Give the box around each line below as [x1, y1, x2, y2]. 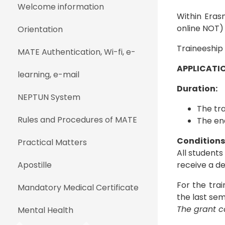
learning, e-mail [18, 69, 79, 80]
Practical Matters [18, 137, 87, 148]
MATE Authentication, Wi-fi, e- [18, 46, 136, 58]
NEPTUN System [18, 91, 80, 103]
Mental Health [18, 204, 73, 216]
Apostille [18, 159, 52, 171]
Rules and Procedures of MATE [18, 114, 137, 126]
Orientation [18, 24, 63, 35]
